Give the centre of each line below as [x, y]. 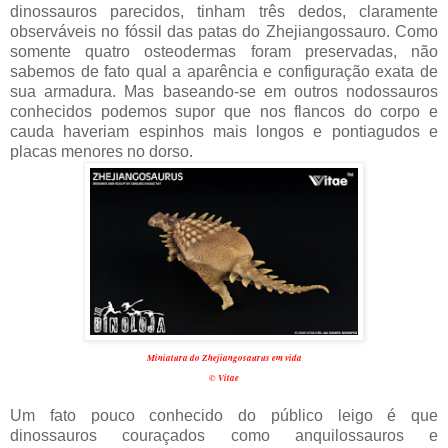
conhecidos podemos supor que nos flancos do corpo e [224, 111]
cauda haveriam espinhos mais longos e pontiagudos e [224, 131]
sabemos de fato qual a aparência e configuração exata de [224, 71]
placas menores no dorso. [101, 151]
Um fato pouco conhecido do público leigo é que [224, 415]
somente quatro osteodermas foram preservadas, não [224, 51]
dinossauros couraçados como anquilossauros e [224, 435]
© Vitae [224, 377]
